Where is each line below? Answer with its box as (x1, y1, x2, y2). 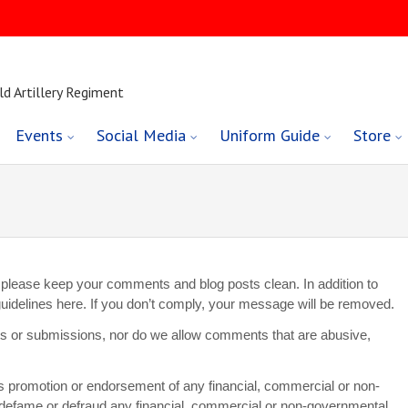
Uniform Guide (219, 125, 321, 147)
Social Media (97, 125, 187, 147)
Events (15, 125, 64, 147)
